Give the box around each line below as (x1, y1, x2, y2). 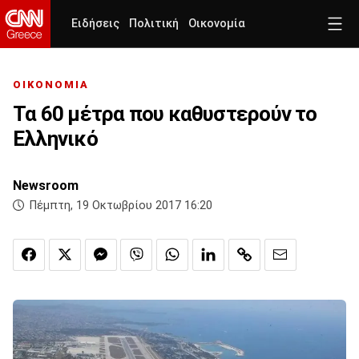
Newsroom (13, 178, 79, 194)
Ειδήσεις (71, 17, 119, 30)
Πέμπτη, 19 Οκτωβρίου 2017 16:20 (30, 199, 212, 213)
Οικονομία (188, 17, 245, 30)
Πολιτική (129, 17, 179, 30)
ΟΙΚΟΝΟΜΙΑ (13, 79, 89, 91)
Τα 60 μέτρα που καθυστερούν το (13, 102, 317, 127)
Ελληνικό (13, 127, 98, 151)
